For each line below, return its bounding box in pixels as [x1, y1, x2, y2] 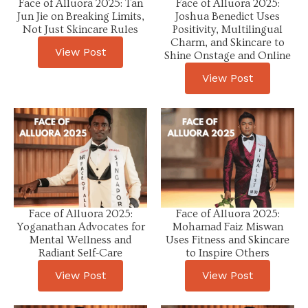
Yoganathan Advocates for [16, 221, 145, 234]
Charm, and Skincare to [170, 36, 285, 49]
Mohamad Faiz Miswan [172, 221, 283, 234]
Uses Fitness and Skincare [166, 234, 289, 247]
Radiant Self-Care [38, 247, 122, 260]
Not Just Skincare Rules [23, 23, 138, 36]
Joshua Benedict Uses [175, 10, 280, 23]
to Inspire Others [186, 247, 269, 260]
